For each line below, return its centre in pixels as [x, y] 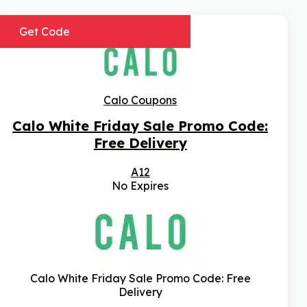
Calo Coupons [140, 100]
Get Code [45, 32]
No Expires [140, 186]
